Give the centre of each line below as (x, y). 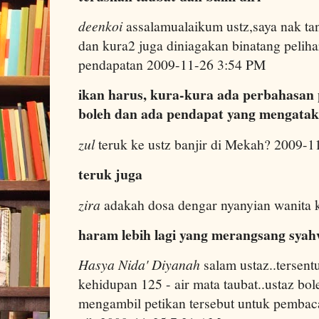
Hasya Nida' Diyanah (139, 265)
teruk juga (110, 174)
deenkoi (100, 26)
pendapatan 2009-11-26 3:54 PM (172, 65)
